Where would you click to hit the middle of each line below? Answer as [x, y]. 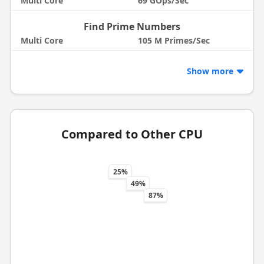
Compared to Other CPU [132, 134]
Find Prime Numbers [132, 27]
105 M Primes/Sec [174, 40]
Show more [212, 71]
